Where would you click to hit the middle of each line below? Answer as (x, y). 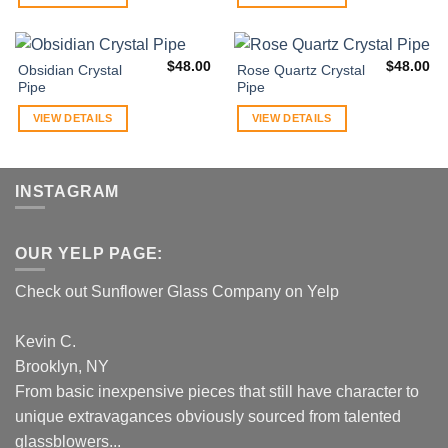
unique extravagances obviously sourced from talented (208, 417)
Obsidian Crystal (69, 71)
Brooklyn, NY (62, 367)
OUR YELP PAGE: (89, 254)
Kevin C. (45, 342)
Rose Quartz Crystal (300, 71)
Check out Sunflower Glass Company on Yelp (177, 292)
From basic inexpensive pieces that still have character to (217, 392)
